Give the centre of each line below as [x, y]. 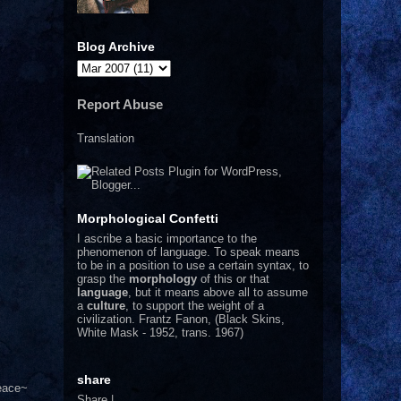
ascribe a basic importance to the [169, 238]
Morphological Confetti [148, 218]
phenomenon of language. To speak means [188, 252]
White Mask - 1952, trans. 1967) [160, 332]
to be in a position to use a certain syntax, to [193, 265]
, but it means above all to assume [218, 292]
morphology [163, 278]
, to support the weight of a [195, 305]
